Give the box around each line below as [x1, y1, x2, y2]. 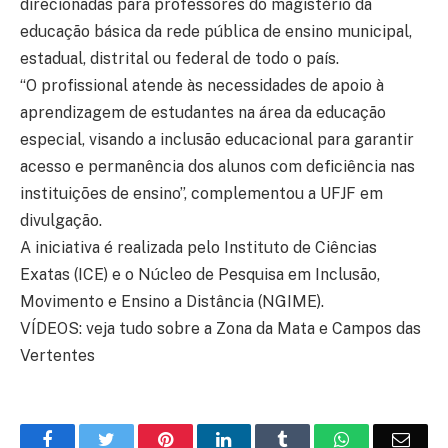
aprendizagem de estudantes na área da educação [20, 103, 386, 123]
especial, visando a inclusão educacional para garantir [20, 130, 414, 150]
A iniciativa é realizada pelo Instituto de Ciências [20, 238, 377, 258]
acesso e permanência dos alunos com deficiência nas [20, 157, 415, 177]
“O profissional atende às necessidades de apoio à [20, 76, 384, 96]
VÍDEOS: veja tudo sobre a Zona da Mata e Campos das [20, 319, 421, 339]
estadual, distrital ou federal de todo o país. [20, 49, 339, 69]
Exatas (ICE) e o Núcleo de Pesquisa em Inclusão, [20, 265, 380, 285]
